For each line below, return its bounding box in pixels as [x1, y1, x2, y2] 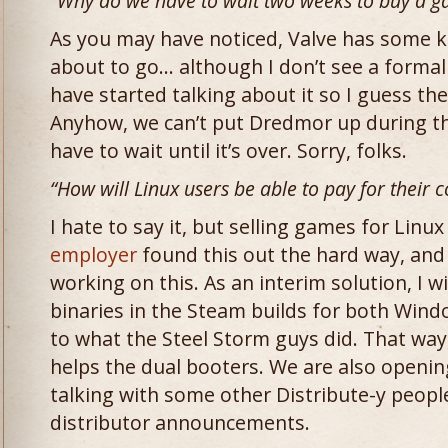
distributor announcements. [50, 409, 310, 436]
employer [50, 241, 137, 268]
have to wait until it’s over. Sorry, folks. [50, 137, 407, 164]
